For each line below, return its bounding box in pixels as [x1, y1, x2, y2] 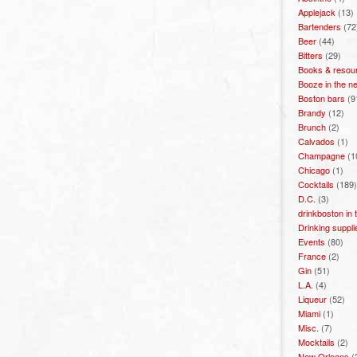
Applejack [298, 6, 335, 18]
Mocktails [298, 335, 335, 348]
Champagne [298, 149, 345, 162]
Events [298, 235, 325, 248]
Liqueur [298, 292, 327, 305]
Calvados [298, 135, 335, 147]
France [298, 249, 326, 262]
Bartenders [298, 20, 341, 33]
